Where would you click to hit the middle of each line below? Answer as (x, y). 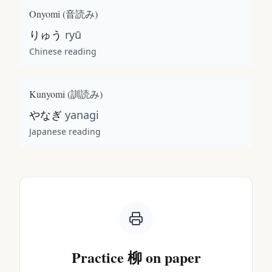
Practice (99, 257)
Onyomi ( (47, 14)
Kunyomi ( (50, 94)
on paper (171, 257)
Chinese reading (63, 51)
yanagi (82, 115)
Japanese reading (65, 131)
